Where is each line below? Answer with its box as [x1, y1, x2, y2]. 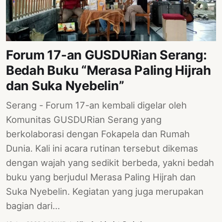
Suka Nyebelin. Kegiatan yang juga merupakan [6, 186, 204, 197]
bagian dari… [6, 200, 60, 212]
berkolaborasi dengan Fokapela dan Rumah [6, 128, 190, 140]
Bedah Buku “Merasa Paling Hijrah [6, 62, 211, 78]
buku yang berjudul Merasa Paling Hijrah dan [6, 171, 196, 183]
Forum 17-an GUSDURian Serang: [6, 47, 207, 63]
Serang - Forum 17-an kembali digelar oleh [6, 100, 187, 111]
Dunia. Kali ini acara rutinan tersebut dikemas [6, 143, 198, 154]
